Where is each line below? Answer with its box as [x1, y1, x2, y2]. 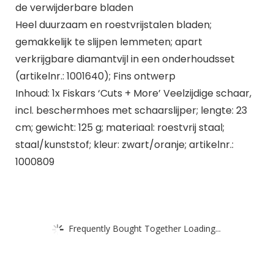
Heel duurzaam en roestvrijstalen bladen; [15, 17, 212, 32]
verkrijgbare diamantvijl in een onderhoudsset [15, 51, 235, 66]
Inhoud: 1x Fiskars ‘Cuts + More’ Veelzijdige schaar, [15, 86, 251, 100]
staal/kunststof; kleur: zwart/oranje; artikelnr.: [15, 137, 234, 152]
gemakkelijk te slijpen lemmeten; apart [15, 34, 202, 49]
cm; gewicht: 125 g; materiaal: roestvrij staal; [15, 120, 224, 135]
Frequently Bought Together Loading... [68, 222, 221, 234]
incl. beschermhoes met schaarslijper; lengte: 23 [15, 103, 247, 117]
